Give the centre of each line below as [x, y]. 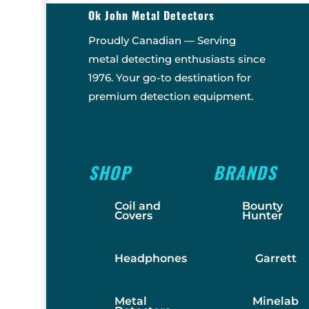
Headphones [150, 258]
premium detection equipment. [170, 96]
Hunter [262, 215]
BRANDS [245, 172]
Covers [133, 215]
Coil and [137, 206]
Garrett [276, 258]
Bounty [262, 206]
